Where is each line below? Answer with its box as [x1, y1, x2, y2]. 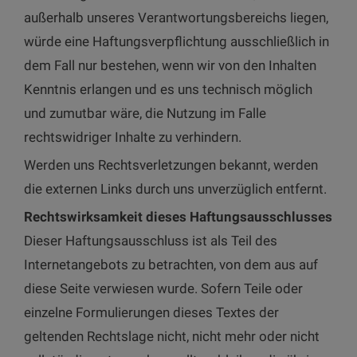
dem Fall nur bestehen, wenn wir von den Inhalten [24, 57, 316, 73]
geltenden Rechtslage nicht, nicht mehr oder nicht [24, 328, 320, 344]
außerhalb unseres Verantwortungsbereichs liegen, [24, 9, 328, 25]
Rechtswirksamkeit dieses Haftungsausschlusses [24, 208, 332, 225]
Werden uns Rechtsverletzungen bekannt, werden [24, 156, 318, 173]
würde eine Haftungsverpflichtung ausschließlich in [24, 33, 329, 49]
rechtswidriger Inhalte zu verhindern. [24, 128, 241, 145]
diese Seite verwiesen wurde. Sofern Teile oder [24, 280, 303, 296]
